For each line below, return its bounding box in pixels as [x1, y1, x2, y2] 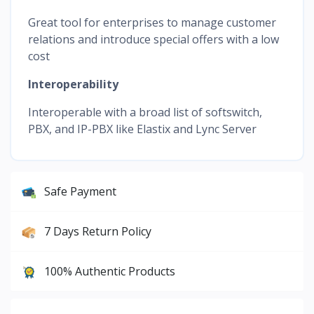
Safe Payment [44, 183, 116, 199]
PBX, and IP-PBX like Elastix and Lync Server [28, 121, 257, 137]
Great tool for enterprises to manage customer [28, 14, 276, 30]
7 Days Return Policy [44, 223, 151, 239]
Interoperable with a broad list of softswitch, [28, 104, 262, 120]
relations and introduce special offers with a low [28, 31, 279, 47]
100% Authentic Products [44, 263, 175, 279]
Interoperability [28, 76, 118, 92]
